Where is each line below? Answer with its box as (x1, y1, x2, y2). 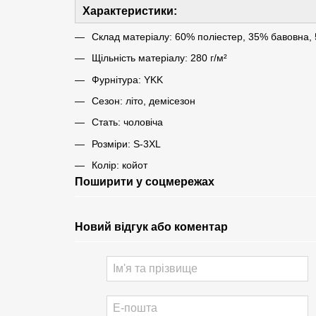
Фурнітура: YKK (91, 73, 163, 85)
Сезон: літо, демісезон (91, 95, 195, 107)
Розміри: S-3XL (91, 138, 161, 150)
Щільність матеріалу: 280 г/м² (91, 52, 227, 64)
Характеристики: (82, 4, 177, 17)
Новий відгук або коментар (74, 221, 228, 233)
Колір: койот (91, 159, 147, 171)
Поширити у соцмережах (74, 176, 214, 188)
